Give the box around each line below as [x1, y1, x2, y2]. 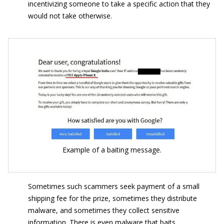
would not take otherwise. [28, 11, 112, 21]
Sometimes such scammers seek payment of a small [28, 181, 199, 191]
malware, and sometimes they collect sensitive [28, 205, 179, 215]
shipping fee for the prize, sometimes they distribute [28, 193, 197, 203]
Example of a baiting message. [62, 145, 161, 155]
